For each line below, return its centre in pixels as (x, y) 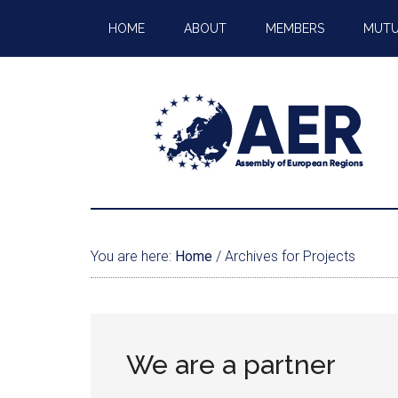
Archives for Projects (288, 256)
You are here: (133, 256)
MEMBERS (295, 28)
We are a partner (231, 365)
